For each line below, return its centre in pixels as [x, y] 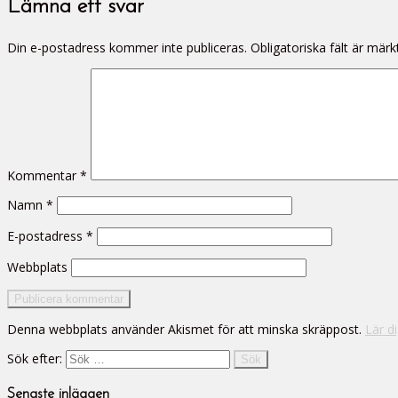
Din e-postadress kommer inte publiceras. [127, 47]
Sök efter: [35, 358]
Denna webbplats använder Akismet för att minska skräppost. [186, 329]
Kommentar [44, 175]
